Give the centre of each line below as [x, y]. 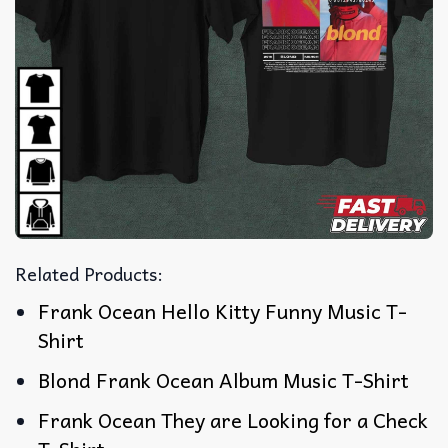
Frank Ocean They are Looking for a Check [233, 419]
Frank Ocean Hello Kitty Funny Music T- [223, 310]
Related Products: [89, 273]
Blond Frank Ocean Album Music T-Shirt [224, 379]
